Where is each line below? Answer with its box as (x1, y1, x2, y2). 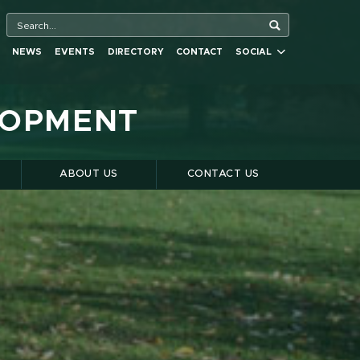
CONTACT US (186, 169, 260, 180)
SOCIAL (235, 47, 277, 57)
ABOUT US (59, 169, 118, 180)
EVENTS (54, 47, 95, 57)
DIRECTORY (107, 47, 164, 57)
